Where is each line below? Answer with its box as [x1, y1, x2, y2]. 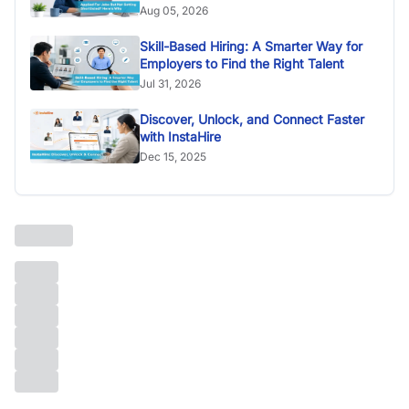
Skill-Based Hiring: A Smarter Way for [140, 37, 362, 54]
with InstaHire [140, 128, 221, 144]
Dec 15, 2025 [140, 149, 206, 163]
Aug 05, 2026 [140, 3, 208, 17]
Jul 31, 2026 [140, 76, 201, 90]
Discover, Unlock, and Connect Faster [140, 110, 364, 127]
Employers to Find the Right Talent [140, 55, 344, 71]
